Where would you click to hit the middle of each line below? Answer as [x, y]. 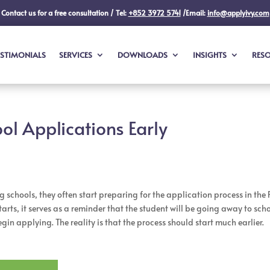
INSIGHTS [209, 55]
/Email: [194, 13]
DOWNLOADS [142, 55]
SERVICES [75, 55]
